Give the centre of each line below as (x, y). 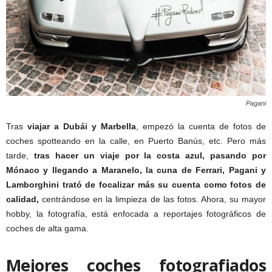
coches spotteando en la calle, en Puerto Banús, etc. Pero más (136, 141)
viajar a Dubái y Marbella (82, 127)
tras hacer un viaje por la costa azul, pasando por (150, 156)
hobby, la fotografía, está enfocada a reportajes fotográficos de (136, 214)
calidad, (22, 199)
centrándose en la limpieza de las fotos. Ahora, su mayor (152, 199)
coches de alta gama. (47, 229)
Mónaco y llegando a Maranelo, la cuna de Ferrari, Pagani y (136, 170)
